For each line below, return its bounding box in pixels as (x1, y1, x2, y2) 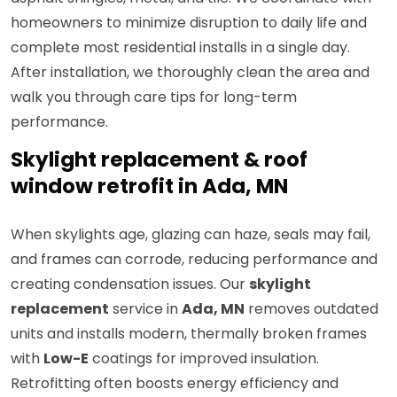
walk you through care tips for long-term (11, 87, 297, 108)
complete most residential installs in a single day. (11, 37, 350, 58)
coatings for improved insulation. (89, 348, 319, 370)
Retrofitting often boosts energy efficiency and (11, 373, 339, 394)
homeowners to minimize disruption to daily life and (11, 12, 367, 34)
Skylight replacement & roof (11, 145, 307, 175)
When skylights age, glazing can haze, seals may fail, (11, 224, 370, 245)
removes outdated (245, 299, 378, 320)
